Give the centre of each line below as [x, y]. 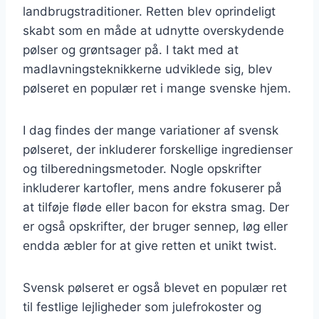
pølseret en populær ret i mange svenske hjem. [157, 88]
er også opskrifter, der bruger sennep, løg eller [155, 226]
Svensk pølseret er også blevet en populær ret [155, 287]
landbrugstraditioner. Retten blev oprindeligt [149, 11]
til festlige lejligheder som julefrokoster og [142, 307]
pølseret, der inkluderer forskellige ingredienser [158, 149]
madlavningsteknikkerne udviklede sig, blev [147, 69]
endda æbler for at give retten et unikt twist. [150, 245]
